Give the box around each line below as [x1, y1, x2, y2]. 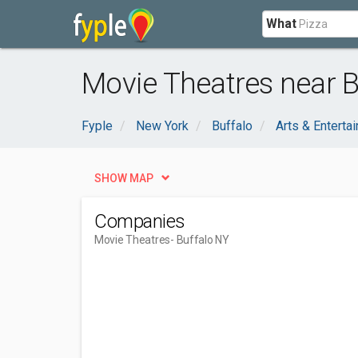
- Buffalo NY [170, 233, 229, 246]
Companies [94, 210, 185, 233]
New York [136, 118, 189, 133]
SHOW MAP [94, 172, 153, 185]
